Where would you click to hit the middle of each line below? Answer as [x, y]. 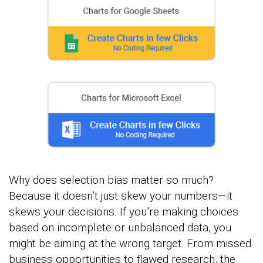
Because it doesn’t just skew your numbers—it [121, 196]
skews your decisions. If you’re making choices [124, 212]
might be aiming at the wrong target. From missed [130, 244]
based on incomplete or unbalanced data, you [120, 228]
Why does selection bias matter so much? [111, 180]
